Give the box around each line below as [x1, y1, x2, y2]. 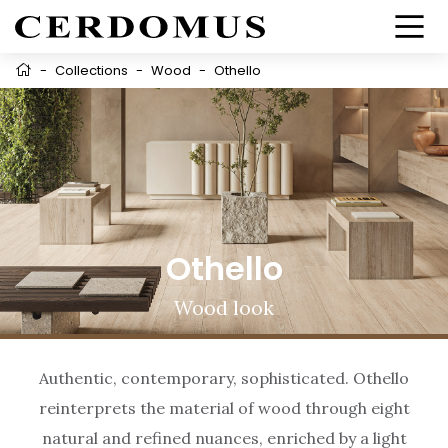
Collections [55, 61, 128, 80]
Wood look [174, 296, 274, 321]
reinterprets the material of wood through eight [38, 398, 410, 419]
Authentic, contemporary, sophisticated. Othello [39, 368, 409, 389]
